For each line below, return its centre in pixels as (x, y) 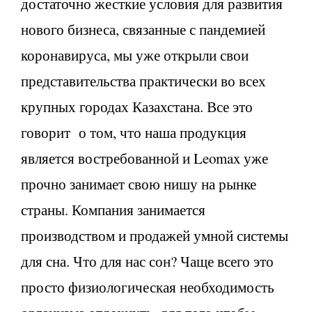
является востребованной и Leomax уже (145, 158)
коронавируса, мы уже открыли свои (135, 55)
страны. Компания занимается (113, 209)
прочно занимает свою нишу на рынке (139, 184)
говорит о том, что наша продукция (134, 132)
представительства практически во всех (143, 80)
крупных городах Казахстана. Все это (137, 106)
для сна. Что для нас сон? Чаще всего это (147, 261)
